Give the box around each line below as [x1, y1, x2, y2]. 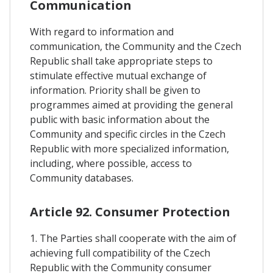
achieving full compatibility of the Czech [30, 246, 210, 260]
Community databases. [30, 171, 133, 185]
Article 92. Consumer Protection [30, 204, 230, 221]
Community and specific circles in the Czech [30, 127, 225, 141]
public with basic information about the [30, 112, 210, 126]
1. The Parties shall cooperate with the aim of [30, 232, 236, 246]
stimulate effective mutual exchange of [30, 68, 207, 82]
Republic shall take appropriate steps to [30, 54, 213, 68]
